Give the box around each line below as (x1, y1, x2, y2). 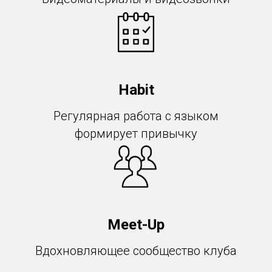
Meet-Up (107, 216, 165, 233)
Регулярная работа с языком (53, 109, 219, 123)
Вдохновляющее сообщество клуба (35, 243, 237, 258)
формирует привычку (75, 126, 197, 141)
